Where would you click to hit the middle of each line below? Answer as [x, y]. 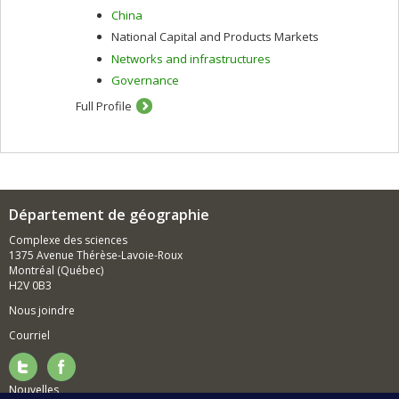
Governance [145, 80]
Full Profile [104, 106]
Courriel [29, 335]
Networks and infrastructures [191, 58]
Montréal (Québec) [56, 270]
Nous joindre [42, 310]
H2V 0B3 [30, 285]
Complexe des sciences [68, 240]
